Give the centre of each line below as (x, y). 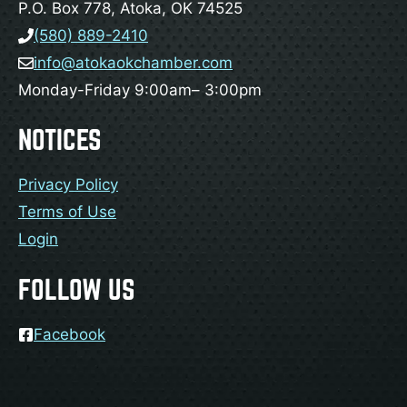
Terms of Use (67, 212)
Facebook (69, 334)
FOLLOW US (77, 289)
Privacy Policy (68, 185)
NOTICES (60, 140)
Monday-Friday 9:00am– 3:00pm (140, 89)
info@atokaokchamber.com (133, 62)
